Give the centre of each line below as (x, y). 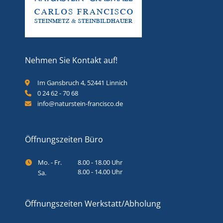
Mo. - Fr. (50, 162)
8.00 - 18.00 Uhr (100, 162)
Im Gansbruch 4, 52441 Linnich (83, 82)
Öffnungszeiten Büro (64, 139)
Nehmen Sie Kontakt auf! (71, 60)
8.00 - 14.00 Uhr (100, 171)
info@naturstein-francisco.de (80, 103)
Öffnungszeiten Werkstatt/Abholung (93, 203)
